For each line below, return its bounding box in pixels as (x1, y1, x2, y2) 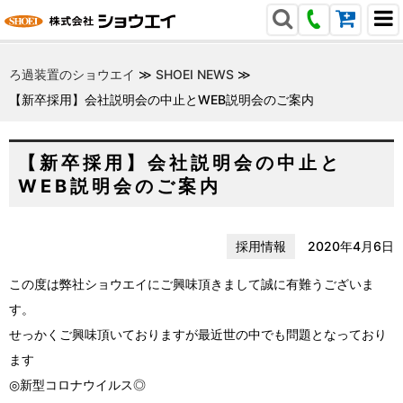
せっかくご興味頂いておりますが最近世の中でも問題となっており (9, 327, 387, 342)
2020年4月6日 (308, 238, 394, 254)
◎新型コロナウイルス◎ (9, 377, 146, 392)
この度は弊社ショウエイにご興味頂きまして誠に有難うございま (9, 276, 374, 291)
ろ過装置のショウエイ (9, 67, 135, 82)
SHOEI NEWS (156, 67, 234, 82)
